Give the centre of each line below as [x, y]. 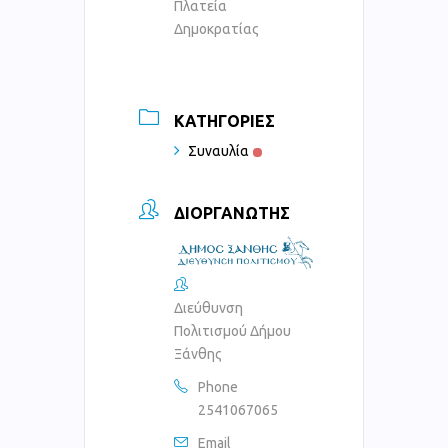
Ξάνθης [198, 354]
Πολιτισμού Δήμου [232, 331]
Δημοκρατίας [216, 28]
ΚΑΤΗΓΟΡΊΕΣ [224, 120]
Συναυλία [218, 150]
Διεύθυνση [208, 308]
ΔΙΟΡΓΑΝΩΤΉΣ [232, 212]
